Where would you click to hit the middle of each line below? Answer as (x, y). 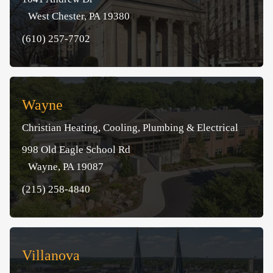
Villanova (51, 255)
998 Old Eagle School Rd (76, 149)
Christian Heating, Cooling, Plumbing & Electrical (130, 127)
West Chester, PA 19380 (76, 16)
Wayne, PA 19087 (63, 166)
